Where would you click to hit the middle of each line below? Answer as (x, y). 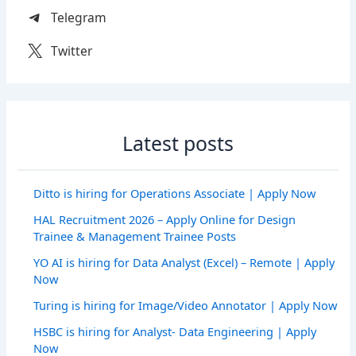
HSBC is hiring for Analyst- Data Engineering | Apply (175, 331)
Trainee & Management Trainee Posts (135, 236)
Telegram (79, 18)
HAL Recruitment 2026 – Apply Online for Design (165, 219)
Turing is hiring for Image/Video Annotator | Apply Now (186, 305)
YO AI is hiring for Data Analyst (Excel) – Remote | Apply (184, 262)
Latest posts (178, 143)
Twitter (72, 51)
